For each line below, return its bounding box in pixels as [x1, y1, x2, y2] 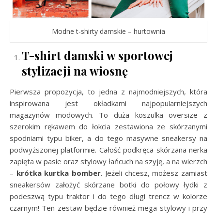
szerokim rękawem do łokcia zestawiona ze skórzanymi [10, 122, 207, 131]
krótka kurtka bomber [16, 168, 101, 178]
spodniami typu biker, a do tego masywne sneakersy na [10, 133, 207, 143]
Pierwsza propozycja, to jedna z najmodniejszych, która [10, 87, 207, 96]
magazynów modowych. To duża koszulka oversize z [10, 110, 207, 120]
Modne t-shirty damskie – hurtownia [52, 27, 165, 36]
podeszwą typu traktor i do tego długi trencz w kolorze [10, 191, 207, 201]
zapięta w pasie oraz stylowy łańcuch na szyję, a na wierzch [10, 156, 207, 166]
